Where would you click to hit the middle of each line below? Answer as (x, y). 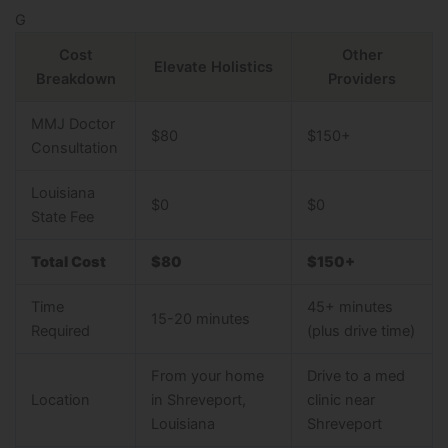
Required (60, 331)
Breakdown (75, 79)
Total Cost (68, 262)
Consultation (74, 148)
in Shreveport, (198, 400)
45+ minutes (349, 307)
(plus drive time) (360, 331)
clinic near (340, 400)
